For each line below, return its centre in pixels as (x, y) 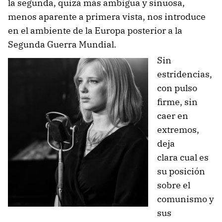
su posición (181, 171)
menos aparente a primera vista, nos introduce (107, 16)
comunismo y (186, 199)
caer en (173, 115)
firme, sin (177, 102)
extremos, (178, 129)
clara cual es (183, 157)
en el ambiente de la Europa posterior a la (95, 30)
